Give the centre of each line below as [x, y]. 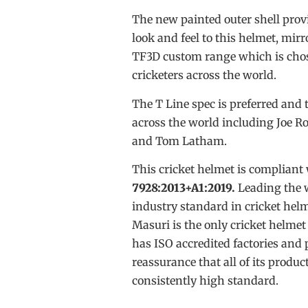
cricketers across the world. [204, 75]
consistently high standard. [205, 280]
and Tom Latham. [179, 141]
